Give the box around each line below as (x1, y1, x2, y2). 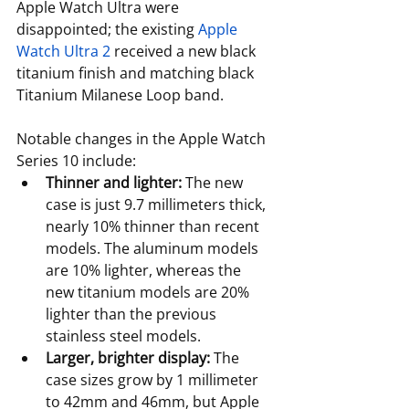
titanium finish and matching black (16, 63, 257, 84)
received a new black (110, 41, 259, 62)
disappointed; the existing (16, 19, 198, 40)
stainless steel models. (46, 326, 201, 347)
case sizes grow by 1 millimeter (46, 370, 262, 391)
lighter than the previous (46, 304, 220, 325)
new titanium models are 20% (46, 282, 253, 303)
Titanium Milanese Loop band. (16, 85, 224, 106)
